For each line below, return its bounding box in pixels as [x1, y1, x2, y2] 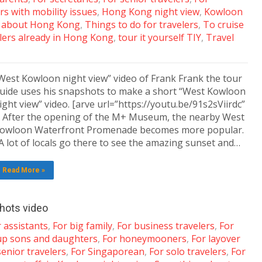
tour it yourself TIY [118, 31, 201, 44]
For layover [191, 232, 240, 245]
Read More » [2, 166, 45, 174]
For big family [53, 219, 112, 232]
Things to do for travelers [85, 18, 198, 31]
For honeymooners [102, 232, 187, 245]
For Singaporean [71, 245, 144, 258]
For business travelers [117, 219, 215, 232]
